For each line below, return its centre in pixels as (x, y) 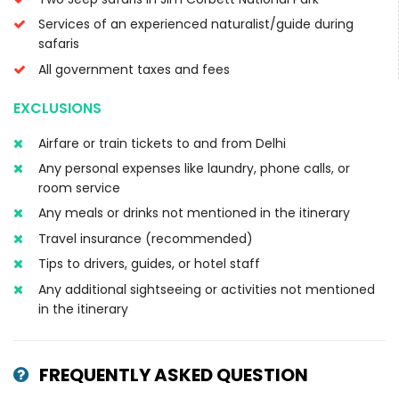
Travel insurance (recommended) (146, 238)
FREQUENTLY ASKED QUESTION (172, 375)
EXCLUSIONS (57, 108)
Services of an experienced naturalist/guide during (196, 24)
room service (79, 188)
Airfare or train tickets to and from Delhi (162, 143)
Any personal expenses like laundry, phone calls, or (194, 169)
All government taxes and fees (134, 69)
